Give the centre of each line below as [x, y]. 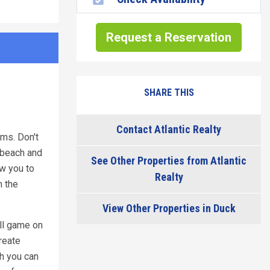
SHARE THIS [169, 93]
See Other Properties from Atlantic [169, 161]
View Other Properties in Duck [169, 208]
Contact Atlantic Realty [169, 129]
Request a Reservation [169, 37]
